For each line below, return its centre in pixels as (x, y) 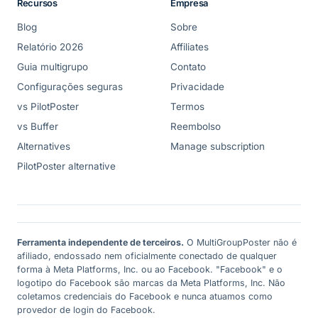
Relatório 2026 (50, 47)
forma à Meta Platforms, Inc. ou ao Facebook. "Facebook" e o (150, 270)
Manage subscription (218, 147)
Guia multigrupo (53, 67)
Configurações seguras (70, 87)
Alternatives (44, 147)
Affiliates (190, 47)
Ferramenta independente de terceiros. (100, 243)
